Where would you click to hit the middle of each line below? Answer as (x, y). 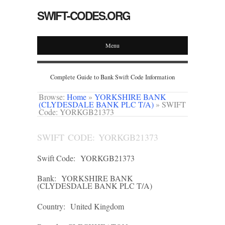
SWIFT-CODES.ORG (84, 16)
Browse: (52, 97)
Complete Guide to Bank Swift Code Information (112, 77)
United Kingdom (97, 206)
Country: (51, 206)
